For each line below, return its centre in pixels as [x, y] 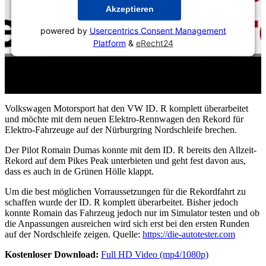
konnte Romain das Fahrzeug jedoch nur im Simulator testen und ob [132, 213]
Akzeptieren [129, 9]
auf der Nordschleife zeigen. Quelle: [74, 234]
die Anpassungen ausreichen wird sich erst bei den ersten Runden [127, 223]
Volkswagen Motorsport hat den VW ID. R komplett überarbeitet [126, 108]
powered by [65, 30]
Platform [109, 43]
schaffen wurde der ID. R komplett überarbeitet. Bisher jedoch [121, 202]
